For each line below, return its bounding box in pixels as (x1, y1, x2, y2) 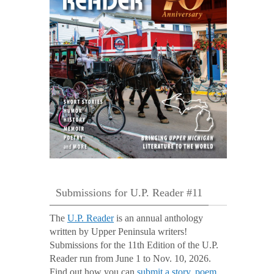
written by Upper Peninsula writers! (50, 226, 187, 237)
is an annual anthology (114, 212, 203, 223)
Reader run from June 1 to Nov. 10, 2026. (50, 253, 211, 264)
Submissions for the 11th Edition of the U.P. (50, 239, 218, 250)
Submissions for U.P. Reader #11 (56, 186, 202, 199)
